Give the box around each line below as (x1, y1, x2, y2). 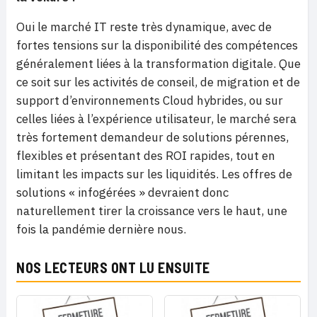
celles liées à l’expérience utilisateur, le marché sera (16, 111, 296, 127)
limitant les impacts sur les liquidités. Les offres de (16, 166, 292, 183)
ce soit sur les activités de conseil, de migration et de (16, 74, 300, 91)
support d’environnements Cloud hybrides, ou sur (16, 93, 283, 109)
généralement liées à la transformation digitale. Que (16, 56, 301, 72)
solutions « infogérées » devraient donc (16, 185, 229, 201)
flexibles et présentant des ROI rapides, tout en (16, 148, 275, 164)
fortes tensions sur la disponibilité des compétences (16, 38, 298, 54)
